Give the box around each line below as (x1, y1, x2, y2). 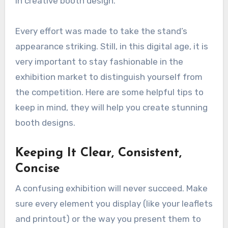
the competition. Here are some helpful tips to (15, 87, 204, 98)
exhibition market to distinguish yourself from (15, 72, 203, 82)
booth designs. (15, 118, 75, 128)
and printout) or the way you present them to (15, 213, 201, 224)
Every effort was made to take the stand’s (15, 26, 187, 37)
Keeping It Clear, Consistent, (15, 147, 182, 160)
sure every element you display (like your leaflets (15, 198, 213, 209)
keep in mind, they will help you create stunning (15, 102, 208, 113)
